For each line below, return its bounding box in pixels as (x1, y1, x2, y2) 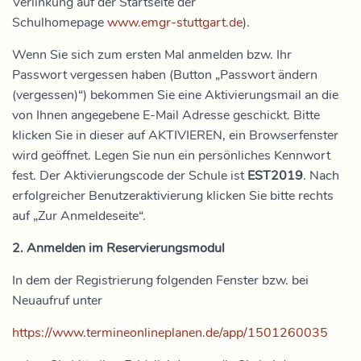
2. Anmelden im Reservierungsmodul (12, 239, 225, 257)
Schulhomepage (12, 14, 107, 31)
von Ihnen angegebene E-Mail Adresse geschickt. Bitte (12, 106, 320, 124)
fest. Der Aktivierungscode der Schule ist (12, 167, 247, 185)
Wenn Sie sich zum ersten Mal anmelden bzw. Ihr (12, 46, 292, 64)
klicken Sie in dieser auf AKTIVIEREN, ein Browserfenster (12, 127, 338, 144)
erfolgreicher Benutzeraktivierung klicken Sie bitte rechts (12, 187, 334, 205)
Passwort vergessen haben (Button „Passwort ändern (12, 66, 317, 84)
